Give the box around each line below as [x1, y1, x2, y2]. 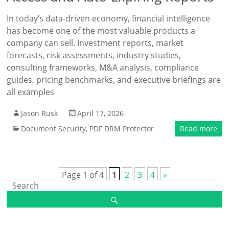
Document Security [21, 124, 86, 133]
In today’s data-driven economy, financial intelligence [7, 13, 211, 24]
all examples [7, 86, 55, 98]
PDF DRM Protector [89, 124, 154, 133]
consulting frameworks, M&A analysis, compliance [7, 62, 199, 73]
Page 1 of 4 [61, 169, 104, 180]
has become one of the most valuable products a [7, 25, 196, 36]
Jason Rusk [21, 108, 58, 118]
